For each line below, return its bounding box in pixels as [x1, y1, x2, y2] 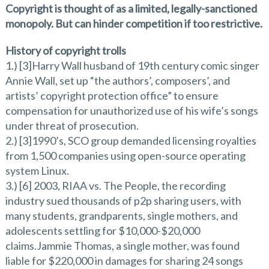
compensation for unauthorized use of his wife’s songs [5, 103, 258, 117]
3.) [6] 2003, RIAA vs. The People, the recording [5, 178, 226, 192]
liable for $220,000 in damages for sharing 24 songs [5, 253, 243, 267]
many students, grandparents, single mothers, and [5, 208, 238, 222]
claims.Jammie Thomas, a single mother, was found [5, 238, 240, 252]
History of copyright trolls [5, 43, 126, 57]
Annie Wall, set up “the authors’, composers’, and [5, 73, 230, 87]
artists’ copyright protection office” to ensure [5, 88, 219, 102]
